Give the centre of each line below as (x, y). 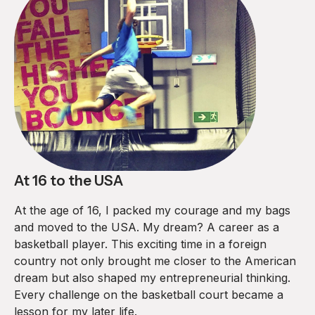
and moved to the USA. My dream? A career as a (147, 227)
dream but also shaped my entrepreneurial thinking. (152, 278)
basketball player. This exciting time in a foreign (140, 244)
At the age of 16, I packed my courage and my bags (152, 211)
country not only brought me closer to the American (155, 261)
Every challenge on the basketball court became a (149, 295)
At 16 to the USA (69, 181)
